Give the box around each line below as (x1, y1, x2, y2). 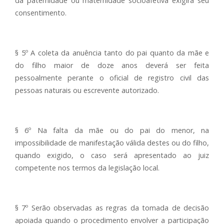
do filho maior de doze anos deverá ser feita (15, 60, 209, 70)
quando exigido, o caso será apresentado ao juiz (15, 150, 209, 160)
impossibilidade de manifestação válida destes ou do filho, (15, 138, 209, 147)
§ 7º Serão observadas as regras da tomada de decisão (15, 203, 209, 212)
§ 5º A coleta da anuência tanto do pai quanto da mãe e (15, 48, 209, 57)
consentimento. (15, 8, 66, 17)
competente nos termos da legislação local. (15, 163, 159, 172)
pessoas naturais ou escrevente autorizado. (15, 85, 159, 95)
